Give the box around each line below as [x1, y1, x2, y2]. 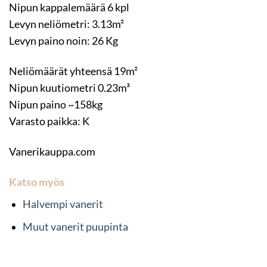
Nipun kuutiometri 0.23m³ [9, 82, 130, 95]
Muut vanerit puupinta [22, 221, 128, 234]
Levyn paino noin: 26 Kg [9, 35, 118, 48]
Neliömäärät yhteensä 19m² [9, 65, 138, 78]
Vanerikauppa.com [9, 145, 95, 159]
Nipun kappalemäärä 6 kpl [9, 1, 129, 14]
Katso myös [9, 175, 64, 188]
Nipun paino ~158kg [9, 98, 103, 111]
